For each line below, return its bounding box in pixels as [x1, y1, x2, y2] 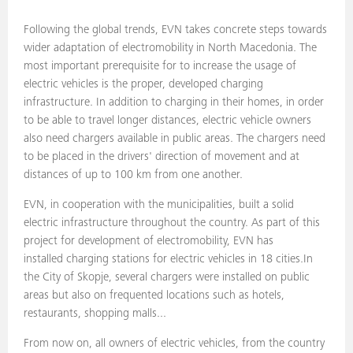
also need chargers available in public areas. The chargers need [24, 133, 325, 145]
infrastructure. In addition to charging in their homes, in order [24, 97, 324, 109]
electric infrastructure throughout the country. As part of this [24, 217, 320, 229]
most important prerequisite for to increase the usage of [24, 61, 296, 72]
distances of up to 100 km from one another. [24, 169, 243, 181]
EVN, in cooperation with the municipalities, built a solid [24, 199, 294, 211]
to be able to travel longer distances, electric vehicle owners [24, 115, 311, 127]
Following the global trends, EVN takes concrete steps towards [24, 24, 327, 36]
